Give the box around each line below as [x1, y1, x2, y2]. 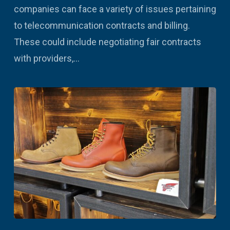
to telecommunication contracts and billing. [13, 20, 190, 31]
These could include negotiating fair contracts [13, 36, 201, 48]
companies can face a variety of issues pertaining [13, 4, 216, 15]
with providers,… [13, 53, 80, 64]
